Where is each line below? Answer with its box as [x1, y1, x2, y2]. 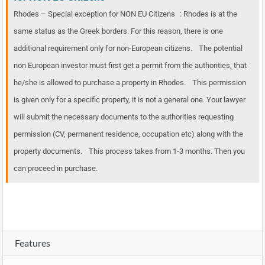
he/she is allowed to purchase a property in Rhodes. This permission [14, 78, 246, 88]
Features [15, 237, 50, 249]
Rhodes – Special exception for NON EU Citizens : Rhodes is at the [14, 9, 237, 19]
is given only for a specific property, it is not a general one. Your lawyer [14, 95, 245, 105]
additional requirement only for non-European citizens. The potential [14, 44, 243, 53]
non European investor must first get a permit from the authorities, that [14, 61, 247, 70]
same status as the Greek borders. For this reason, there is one [14, 27, 223, 36]
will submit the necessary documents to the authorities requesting [14, 112, 234, 122]
